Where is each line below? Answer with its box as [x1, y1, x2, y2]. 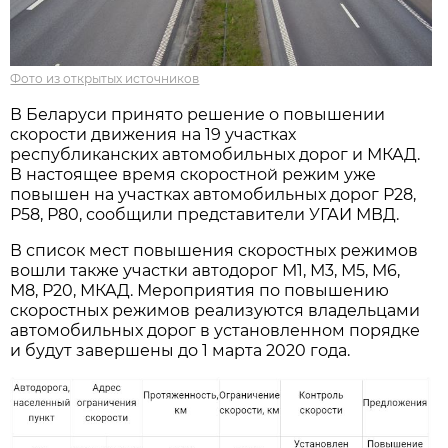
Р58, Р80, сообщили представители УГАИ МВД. [10, 204, 400, 224]
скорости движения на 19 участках [10, 124, 297, 144]
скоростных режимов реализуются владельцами [10, 300, 421, 320]
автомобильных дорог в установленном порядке [10, 320, 421, 340]
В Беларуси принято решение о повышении [10, 104, 386, 124]
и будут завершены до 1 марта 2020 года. [10, 340, 351, 360]
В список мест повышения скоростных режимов [10, 240, 419, 260]
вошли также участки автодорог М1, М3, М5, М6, [10, 260, 401, 280]
